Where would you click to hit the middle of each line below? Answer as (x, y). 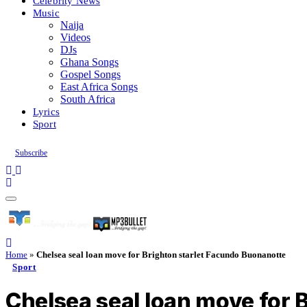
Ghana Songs (89, 62)
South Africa (88, 99)
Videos (75, 37)
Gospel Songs (90, 74)
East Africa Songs (99, 87)
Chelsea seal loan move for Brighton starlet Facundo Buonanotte (161, 255)
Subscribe (31, 153)
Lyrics (46, 111)
